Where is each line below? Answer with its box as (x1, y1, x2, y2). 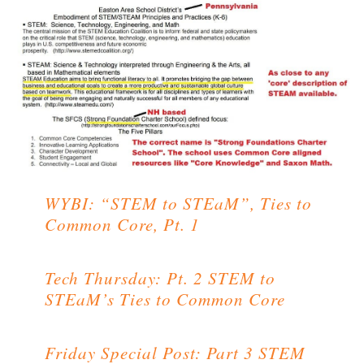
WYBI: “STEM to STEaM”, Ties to (45, 192, 312, 215)
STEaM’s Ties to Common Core (45, 288, 285, 311)
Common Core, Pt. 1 (45, 213, 200, 236)
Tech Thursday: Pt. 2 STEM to (45, 266, 275, 290)
